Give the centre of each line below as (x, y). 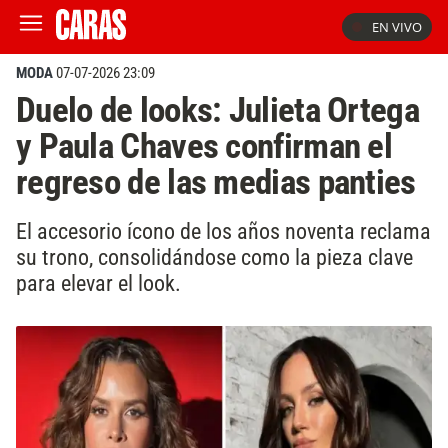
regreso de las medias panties (216, 182)
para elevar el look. (98, 282)
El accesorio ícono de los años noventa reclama (223, 230)
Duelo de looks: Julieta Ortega (217, 110)
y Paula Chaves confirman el (204, 146)
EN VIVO (397, 27)
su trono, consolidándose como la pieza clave (214, 256)
